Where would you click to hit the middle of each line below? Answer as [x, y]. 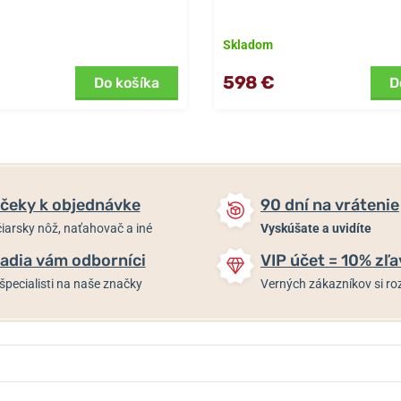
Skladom [248, 44]
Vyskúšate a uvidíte [316, 228]
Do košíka [127, 82]
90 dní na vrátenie [330, 205]
